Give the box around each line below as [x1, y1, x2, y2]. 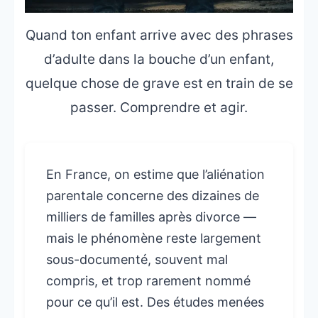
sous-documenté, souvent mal [46, 252, 228, 268]
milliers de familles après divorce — [46, 209, 256, 225]
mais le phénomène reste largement [46, 231, 261, 246]
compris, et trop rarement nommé [46, 273, 251, 289]
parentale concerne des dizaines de [46, 188, 259, 204]
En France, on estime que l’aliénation [46, 167, 265, 182]
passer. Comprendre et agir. [70, 99, 248, 116]
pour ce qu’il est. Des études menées [46, 295, 264, 310]
